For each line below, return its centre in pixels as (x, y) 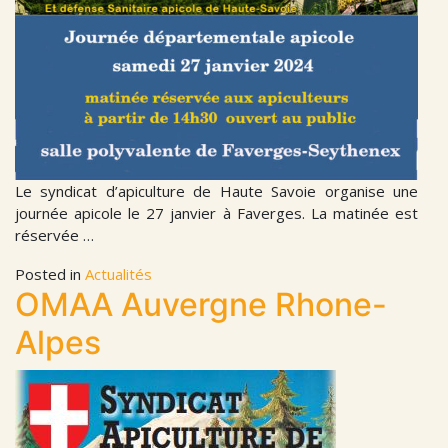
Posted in (50, 274)
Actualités (118, 274)
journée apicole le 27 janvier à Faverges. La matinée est (216, 213)
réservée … (54, 235)
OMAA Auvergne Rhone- (201, 305)
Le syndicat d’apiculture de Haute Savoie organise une (216, 191)
